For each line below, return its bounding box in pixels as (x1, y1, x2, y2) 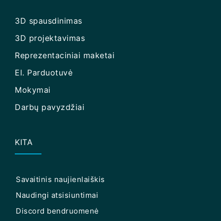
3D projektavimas (15, 33, 85, 43)
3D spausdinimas (15, 15, 82, 26)
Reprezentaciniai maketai (15, 50, 114, 60)
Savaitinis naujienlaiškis (16, 174, 105, 184)
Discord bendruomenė (16, 206, 99, 216)
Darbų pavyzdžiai (15, 102, 84, 112)
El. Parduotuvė (15, 67, 73, 77)
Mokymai (15, 84, 51, 95)
